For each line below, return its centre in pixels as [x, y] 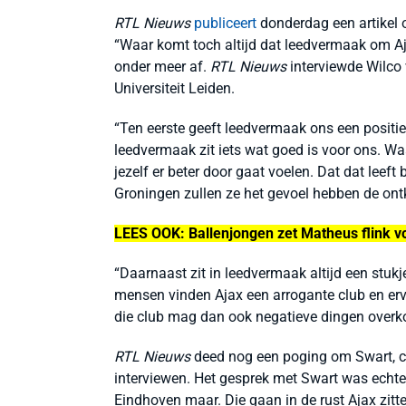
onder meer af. [162, 67]
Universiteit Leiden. [174, 88]
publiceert [225, 23]
